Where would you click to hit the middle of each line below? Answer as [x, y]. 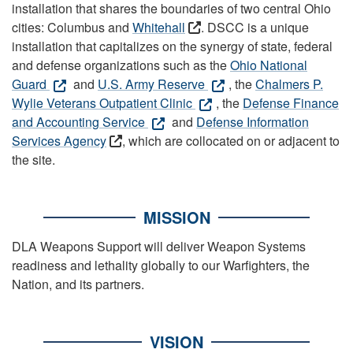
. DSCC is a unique [255, 27]
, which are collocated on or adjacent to [231, 141]
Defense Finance [291, 103]
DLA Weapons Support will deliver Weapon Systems [159, 246]
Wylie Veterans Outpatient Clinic [104, 103]
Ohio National [269, 65]
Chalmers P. [289, 84]
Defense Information [253, 122]
